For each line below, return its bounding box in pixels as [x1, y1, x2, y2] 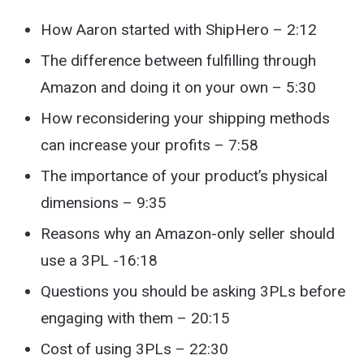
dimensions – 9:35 [41, 193, 167, 212]
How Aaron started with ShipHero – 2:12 [41, 19, 317, 39]
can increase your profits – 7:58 [41, 135, 258, 154]
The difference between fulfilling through [41, 50, 316, 70]
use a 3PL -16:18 [41, 250, 158, 270]
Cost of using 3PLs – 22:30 [41, 339, 228, 358]
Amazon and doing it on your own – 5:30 [41, 77, 316, 97]
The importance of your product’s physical [41, 166, 327, 185]
